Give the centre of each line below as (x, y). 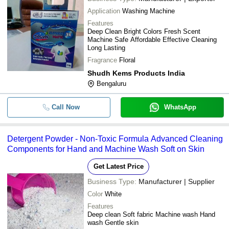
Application (104, 11)
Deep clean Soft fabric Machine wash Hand (151, 214)
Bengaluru (111, 84)
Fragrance (102, 60)
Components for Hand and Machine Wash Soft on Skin (106, 149)
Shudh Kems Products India (136, 73)
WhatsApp (180, 107)
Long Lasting (106, 48)
